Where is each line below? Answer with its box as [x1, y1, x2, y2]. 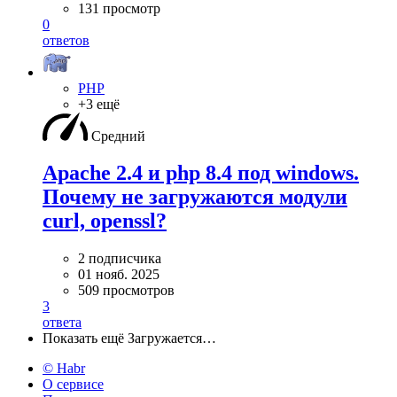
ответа [43, 315, 82, 331]
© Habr [43, 361, 85, 377]
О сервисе [43, 377, 104, 393]
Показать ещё [43, 331, 124, 346]
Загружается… [128, 331, 216, 346]
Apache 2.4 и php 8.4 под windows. [43, 161, 359, 185]
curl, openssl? [43, 209, 167, 233]
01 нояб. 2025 [78, 267, 160, 283]
